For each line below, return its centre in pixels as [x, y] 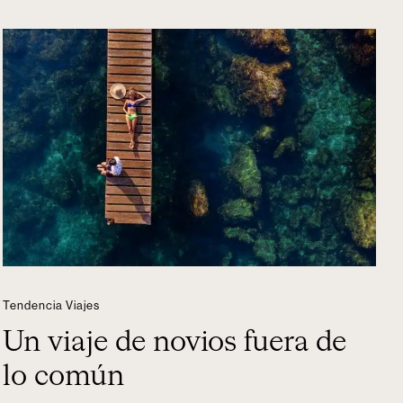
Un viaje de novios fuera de [175, 343]
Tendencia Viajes [52, 305]
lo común [64, 377]
